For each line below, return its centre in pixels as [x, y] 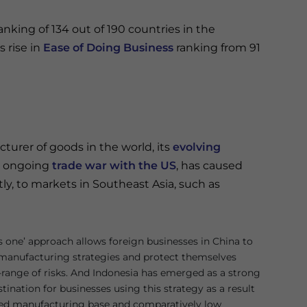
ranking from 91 [217, 48]
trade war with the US [114, 165]
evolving [197, 147]
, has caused [209, 165]
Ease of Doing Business [108, 48]
